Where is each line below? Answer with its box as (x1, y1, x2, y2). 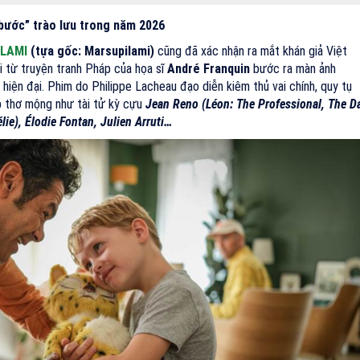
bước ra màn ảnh (250, 61, 336, 77)
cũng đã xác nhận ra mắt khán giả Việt (154, 43, 347, 59)
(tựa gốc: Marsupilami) (27, 43, 154, 59)
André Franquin (164, 61, 250, 77)
